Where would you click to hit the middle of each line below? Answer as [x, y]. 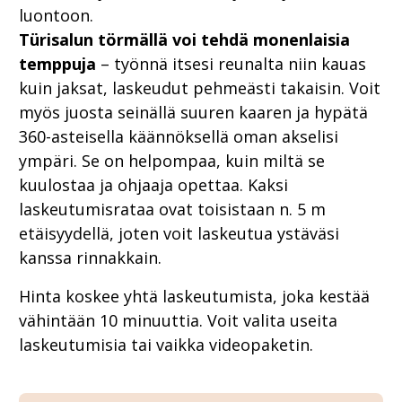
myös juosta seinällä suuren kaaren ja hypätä [193, 113]
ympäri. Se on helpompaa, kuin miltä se [172, 161]
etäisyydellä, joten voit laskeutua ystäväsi [179, 234]
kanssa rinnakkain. [90, 258]
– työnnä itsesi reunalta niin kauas [231, 64]
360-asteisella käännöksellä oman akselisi [179, 137]
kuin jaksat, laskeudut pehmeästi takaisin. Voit [200, 88]
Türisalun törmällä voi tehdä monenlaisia [184, 40]
